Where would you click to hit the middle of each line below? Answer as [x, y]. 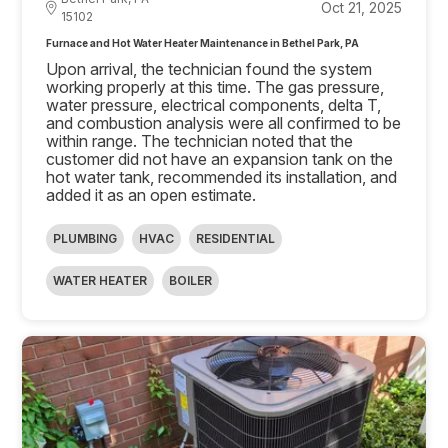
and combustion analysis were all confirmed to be [224, 122]
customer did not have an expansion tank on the [220, 158]
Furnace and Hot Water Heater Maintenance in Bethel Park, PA [203, 42]
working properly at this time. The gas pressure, [215, 86]
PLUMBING [85, 238]
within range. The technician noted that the [200, 140]
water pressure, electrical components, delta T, [214, 104]
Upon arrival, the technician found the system [209, 68]
